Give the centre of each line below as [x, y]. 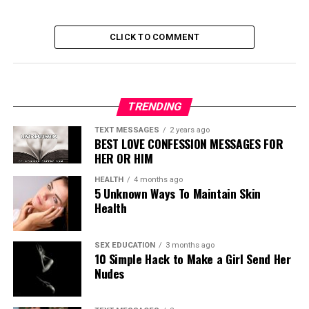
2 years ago [189, 130]
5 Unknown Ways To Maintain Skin [177, 193]
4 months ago [158, 180]
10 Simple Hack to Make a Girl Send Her [192, 259]
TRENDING [154, 107]
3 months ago [190, 246]
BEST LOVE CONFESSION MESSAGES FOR [189, 144]
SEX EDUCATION [124, 246]
